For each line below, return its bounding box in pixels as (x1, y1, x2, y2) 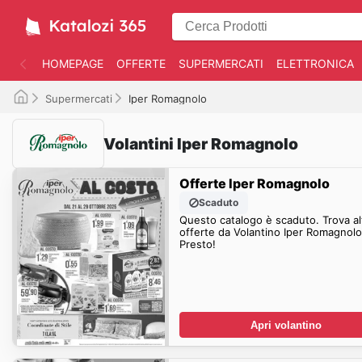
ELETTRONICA (276, 57, 354, 70)
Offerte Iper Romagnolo (179, 175, 330, 192)
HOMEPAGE (42, 57, 103, 70)
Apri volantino (250, 318, 322, 331)
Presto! (179, 237, 216, 250)
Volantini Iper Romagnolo (103, 133, 298, 154)
